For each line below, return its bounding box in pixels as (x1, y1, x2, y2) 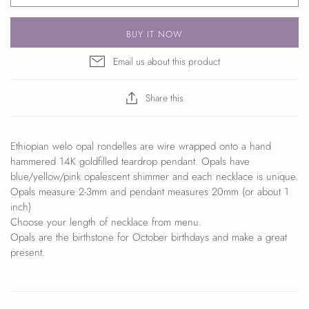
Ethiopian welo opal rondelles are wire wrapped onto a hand (10, 138, 271, 154)
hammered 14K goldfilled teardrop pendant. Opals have (10, 153, 250, 169)
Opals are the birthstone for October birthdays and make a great (10, 229, 287, 245)
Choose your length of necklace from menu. (10, 214, 201, 230)
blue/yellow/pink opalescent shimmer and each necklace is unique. (10, 168, 298, 184)
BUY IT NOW (126, 27, 183, 41)
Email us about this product (112, 54, 220, 68)
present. (10, 244, 45, 260)
